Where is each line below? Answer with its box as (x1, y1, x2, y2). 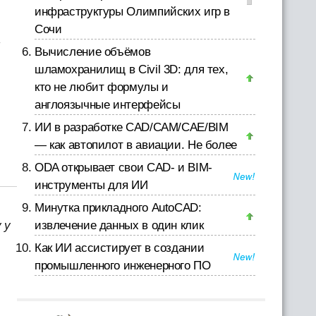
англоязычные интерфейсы (34, 98, 181, 111)
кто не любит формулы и (34, 80, 169, 94)
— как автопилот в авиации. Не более (34, 138, 237, 152)
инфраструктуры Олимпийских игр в (34, 5, 231, 18)
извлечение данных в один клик (34, 219, 204, 232)
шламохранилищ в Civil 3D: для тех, (34, 63, 229, 76)
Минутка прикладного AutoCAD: (34, 201, 202, 214)
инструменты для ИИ (34, 178, 148, 192)
